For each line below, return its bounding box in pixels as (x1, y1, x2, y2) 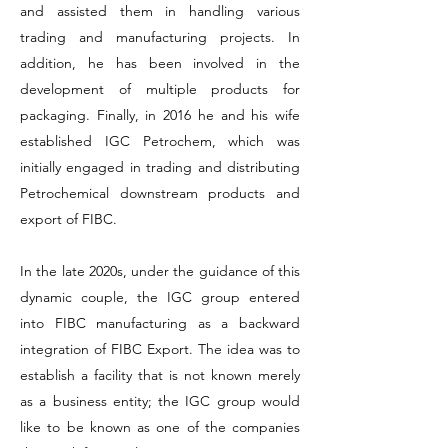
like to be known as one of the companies (20, 418, 300, 436)
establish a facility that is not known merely (20, 366, 300, 384)
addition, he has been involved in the (20, 54, 300, 72)
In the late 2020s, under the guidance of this (20, 262, 300, 280)
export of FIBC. (20, 210, 117, 228)
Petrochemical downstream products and (20, 184, 300, 202)
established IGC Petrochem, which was (20, 132, 300, 150)
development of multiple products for (20, 80, 300, 98)
